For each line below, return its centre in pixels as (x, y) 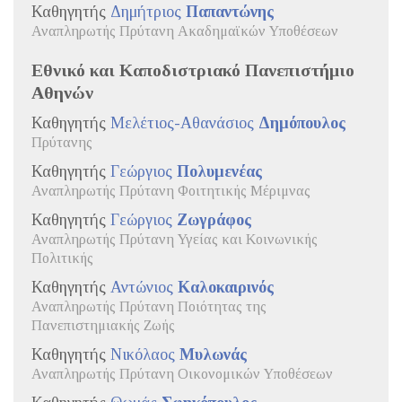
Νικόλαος (145, 354)
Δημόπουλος (302, 122)
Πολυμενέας (219, 171)
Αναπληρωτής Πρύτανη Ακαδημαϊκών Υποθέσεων (185, 31)
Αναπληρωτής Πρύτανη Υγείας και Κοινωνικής (175, 239)
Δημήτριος (148, 11)
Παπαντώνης (230, 11)
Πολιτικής (62, 258)
